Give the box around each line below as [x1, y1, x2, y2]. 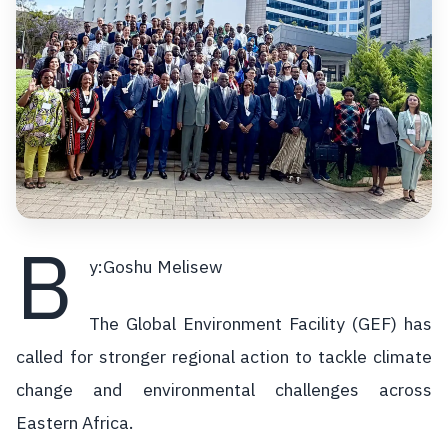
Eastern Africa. [16, 409, 133, 436]
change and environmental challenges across [16, 376, 432, 403]
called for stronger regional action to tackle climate [16, 343, 432, 370]
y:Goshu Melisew [89, 253, 223, 280]
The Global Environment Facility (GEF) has [89, 310, 432, 337]
